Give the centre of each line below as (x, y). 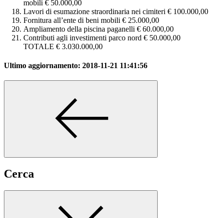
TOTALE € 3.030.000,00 (63, 46)
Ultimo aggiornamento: (43, 66)
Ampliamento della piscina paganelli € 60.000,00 (99, 29)
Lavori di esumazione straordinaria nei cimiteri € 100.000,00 (116, 11)
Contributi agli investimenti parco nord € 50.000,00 (102, 37)
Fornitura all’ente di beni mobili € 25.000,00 (91, 20)
